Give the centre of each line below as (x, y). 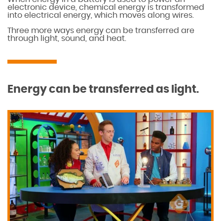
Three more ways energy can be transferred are (101, 30)
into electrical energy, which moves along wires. (101, 15)
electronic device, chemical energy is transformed (106, 7)
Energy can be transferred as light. (103, 89)
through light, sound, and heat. (67, 38)
